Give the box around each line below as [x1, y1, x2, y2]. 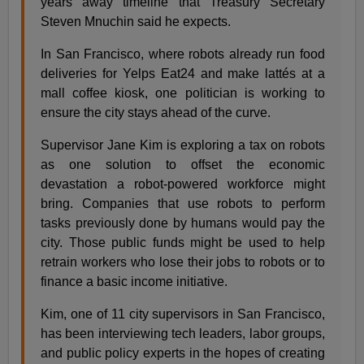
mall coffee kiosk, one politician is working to [41, 85, 325, 100]
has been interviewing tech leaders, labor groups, [41, 326, 325, 340]
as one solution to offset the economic [41, 157, 325, 171]
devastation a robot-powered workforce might [41, 176, 325, 191]
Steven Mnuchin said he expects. [41, 14, 232, 28]
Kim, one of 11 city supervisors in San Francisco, [41, 306, 325, 321]
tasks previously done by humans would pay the [41, 215, 325, 230]
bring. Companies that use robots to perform [41, 196, 325, 210]
